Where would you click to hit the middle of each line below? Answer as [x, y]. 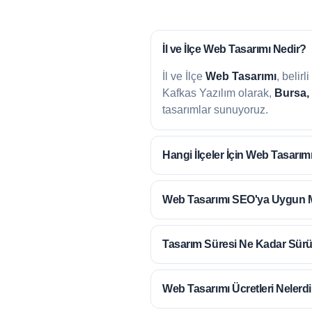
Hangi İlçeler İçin [204, 155]
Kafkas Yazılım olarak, [219, 93]
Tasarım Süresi [200, 244]
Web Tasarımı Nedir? [255, 49]
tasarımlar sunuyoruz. [216, 109]
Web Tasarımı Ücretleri [218, 288]
